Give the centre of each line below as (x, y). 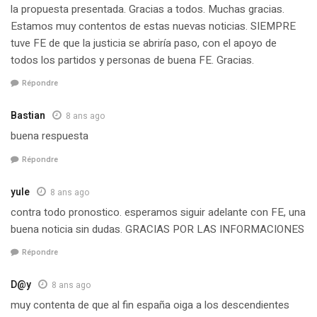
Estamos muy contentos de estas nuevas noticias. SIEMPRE (153, 26)
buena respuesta (50, 136)
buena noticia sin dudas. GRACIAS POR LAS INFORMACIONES (157, 229)
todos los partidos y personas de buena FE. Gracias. (132, 60)
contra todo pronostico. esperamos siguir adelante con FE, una (158, 212)
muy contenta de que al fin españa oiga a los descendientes (150, 305)
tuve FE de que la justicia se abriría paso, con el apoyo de (144, 43)
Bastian (28, 116)
